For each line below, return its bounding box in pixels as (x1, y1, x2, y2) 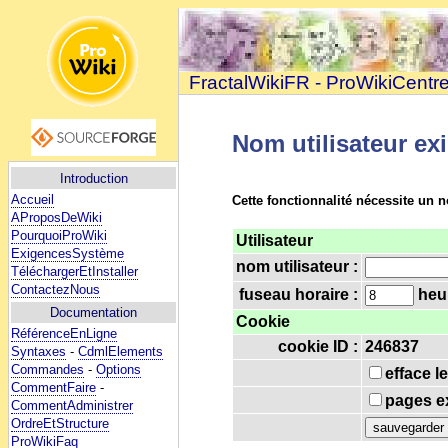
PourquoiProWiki (11, 227, 107, 243)
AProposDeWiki (11, 209, 102, 225)
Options (96, 362, 141, 378)
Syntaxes (11, 344, 66, 360)
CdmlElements (78, 344, 163, 360)
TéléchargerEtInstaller (11, 263, 138, 279)
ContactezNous (11, 281, 100, 297)
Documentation (50, 305, 137, 321)
